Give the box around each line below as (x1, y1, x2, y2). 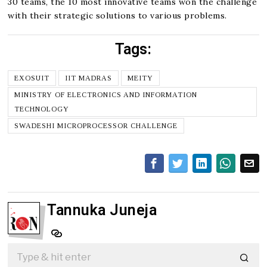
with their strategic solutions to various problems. (8, 10, 227, 21)
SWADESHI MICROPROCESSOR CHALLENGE (14, 121, 178, 130)
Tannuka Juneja (47, 201, 157, 219)
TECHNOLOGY (14, 104, 70, 113)
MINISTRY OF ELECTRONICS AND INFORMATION (14, 90, 198, 99)
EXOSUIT (14, 73, 50, 82)
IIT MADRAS (65, 73, 113, 82)
